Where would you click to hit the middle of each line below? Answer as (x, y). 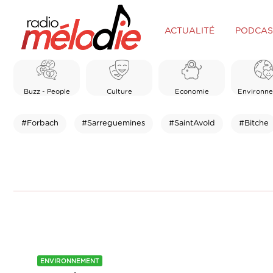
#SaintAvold (192, 123)
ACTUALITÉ (189, 31)
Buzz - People (47, 91)
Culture (119, 91)
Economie (192, 91)
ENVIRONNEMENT (70, 261)
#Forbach (40, 123)
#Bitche (253, 123)
